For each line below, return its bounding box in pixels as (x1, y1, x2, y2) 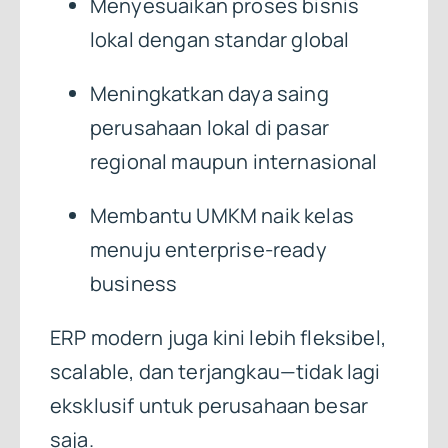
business (89, 270, 178, 298)
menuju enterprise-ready (89, 236, 327, 264)
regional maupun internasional (89, 148, 378, 176)
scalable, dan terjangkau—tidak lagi (49, 358, 381, 386)
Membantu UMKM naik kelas (89, 202, 354, 230)
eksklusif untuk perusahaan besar (49, 392, 369, 420)
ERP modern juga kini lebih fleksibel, (49, 324, 386, 352)
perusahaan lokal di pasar (89, 114, 329, 142)
